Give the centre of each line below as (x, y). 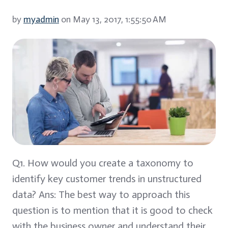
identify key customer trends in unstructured (107, 178)
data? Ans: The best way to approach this (101, 194)
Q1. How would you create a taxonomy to (103, 163)
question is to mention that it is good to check (112, 210)
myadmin (41, 19)
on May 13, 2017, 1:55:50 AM (113, 19)
